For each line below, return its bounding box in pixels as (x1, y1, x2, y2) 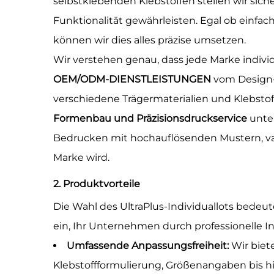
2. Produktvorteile (53, 178, 140, 190)
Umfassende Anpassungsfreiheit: (67, 240, 231, 251)
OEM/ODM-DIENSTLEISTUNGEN (53, 73, 213, 85)
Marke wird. (53, 152, 109, 163)
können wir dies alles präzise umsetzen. (53, 34, 246, 46)
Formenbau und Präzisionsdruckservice (53, 113, 250, 124)
